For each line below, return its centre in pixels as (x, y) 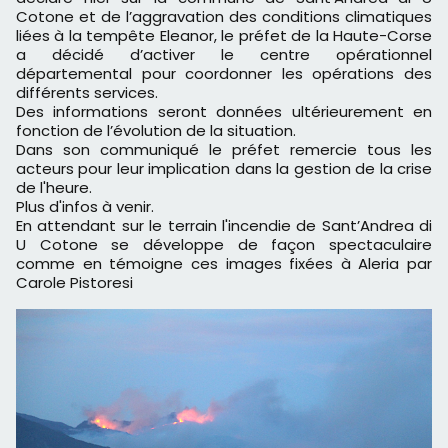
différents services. (87, 93)
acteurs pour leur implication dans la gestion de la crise (224, 169)
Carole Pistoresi (74, 283)
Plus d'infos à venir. (85, 207)
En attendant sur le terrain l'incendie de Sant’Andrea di (224, 226)
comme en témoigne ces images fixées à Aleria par (224, 264)
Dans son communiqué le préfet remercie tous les (224, 150)
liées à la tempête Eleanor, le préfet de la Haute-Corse (224, 36)
